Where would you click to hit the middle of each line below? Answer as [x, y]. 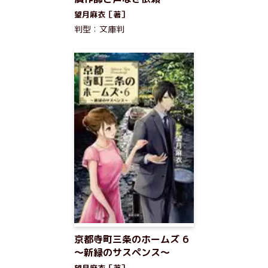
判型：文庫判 [99, 29]
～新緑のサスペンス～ [122, 252]
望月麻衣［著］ [101, 14]
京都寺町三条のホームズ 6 [131, 239]
